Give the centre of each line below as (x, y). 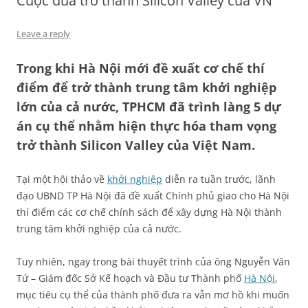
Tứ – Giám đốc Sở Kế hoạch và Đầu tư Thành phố (130, 278)
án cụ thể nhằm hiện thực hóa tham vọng (146, 125)
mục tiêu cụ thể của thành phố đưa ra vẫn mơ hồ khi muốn (153, 294)
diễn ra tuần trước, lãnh (219, 179)
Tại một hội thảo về (62, 179)
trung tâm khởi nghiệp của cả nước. (99, 228)
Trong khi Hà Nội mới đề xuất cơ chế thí (141, 68)
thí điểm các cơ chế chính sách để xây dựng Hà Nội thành (149, 212)
